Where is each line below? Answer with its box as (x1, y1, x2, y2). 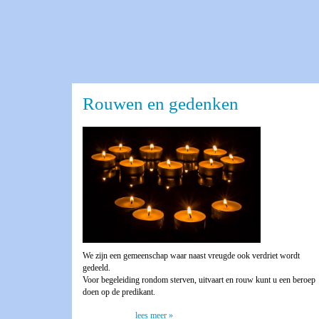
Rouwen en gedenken (83, 94, 239, 114)
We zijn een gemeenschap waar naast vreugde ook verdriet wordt (83, 250, 300, 261)
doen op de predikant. (83, 286, 155, 297)
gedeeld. (83, 262, 110, 273)
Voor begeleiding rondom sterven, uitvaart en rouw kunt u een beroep (83, 274, 315, 285)
